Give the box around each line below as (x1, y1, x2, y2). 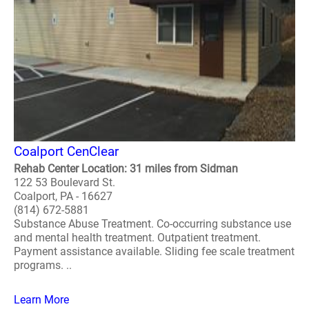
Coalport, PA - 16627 (14, 190, 112, 203)
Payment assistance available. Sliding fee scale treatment (14, 245, 295, 258)
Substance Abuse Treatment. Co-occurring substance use (14, 217, 291, 230)
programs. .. (14, 259, 72, 272)
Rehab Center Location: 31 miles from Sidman (14, 162, 238, 175)
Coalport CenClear (14, 143, 119, 159)
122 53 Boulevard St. (14, 176, 115, 189)
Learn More (14, 293, 69, 306)
